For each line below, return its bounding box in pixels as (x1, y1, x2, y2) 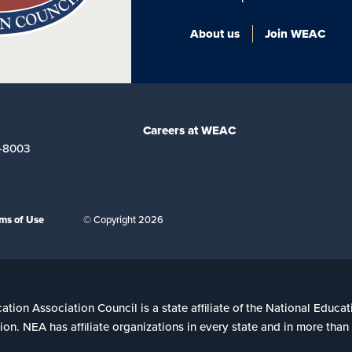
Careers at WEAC (142, 123, 236, 137)
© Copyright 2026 (83, 213, 163, 226)
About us (190, 26, 240, 41)
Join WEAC (265, 26, 325, 41)
